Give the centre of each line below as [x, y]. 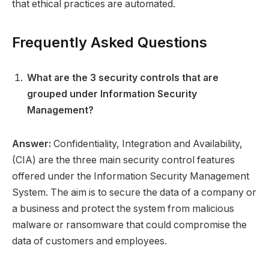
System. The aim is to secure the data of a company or [134, 193]
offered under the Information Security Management [131, 177]
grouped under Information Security [112, 94]
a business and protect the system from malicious [123, 209]
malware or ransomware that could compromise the [129, 225]
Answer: [32, 144]
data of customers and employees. [89, 241]
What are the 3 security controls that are [123, 78]
